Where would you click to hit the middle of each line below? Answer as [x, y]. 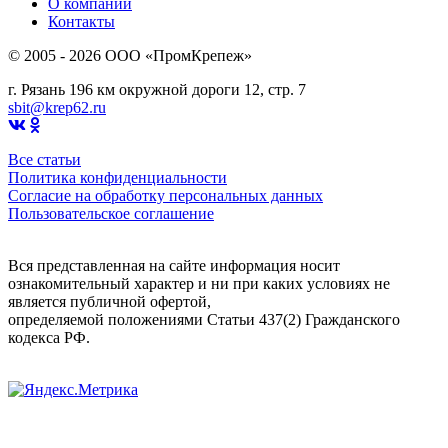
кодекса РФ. [49, 337]
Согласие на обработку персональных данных [165, 195]
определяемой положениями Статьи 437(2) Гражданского [204, 319]
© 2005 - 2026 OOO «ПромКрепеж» [130, 55]
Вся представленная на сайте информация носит [174, 265]
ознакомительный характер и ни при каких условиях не [199, 283]
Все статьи [44, 159]
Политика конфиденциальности [117, 177]
